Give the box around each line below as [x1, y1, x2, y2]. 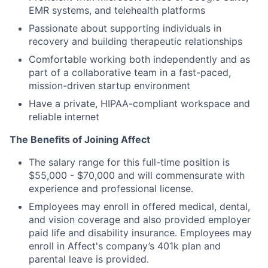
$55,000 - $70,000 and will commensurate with [29, 169, 245, 181]
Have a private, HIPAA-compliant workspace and [29, 97, 250, 109]
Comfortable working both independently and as [29, 53, 250, 65]
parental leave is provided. [29, 252, 149, 265]
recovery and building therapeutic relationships [29, 35, 242, 47]
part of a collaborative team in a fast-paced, [29, 66, 231, 78]
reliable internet [29, 110, 99, 123]
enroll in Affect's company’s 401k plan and [29, 239, 221, 252]
